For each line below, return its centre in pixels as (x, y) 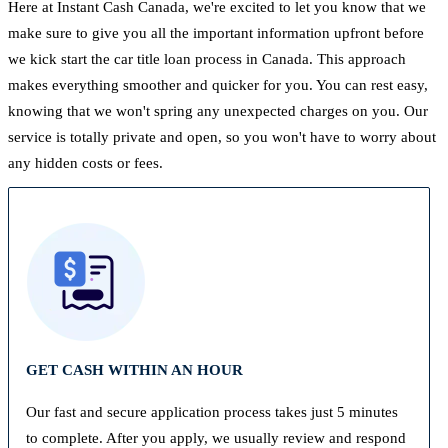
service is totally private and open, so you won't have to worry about (222, 137)
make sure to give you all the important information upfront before (216, 33)
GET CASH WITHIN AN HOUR (134, 369)
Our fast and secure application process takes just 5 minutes (211, 411)
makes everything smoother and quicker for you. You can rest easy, (218, 85)
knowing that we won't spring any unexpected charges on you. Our (218, 111)
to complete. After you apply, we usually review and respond (215, 437)
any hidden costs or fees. (85, 163)
